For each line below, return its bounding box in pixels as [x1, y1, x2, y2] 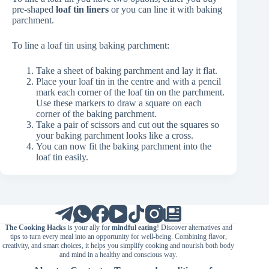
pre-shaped [12, 4, 56, 15]
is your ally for [65, 223, 112, 232]
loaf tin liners [56, 4, 109, 15]
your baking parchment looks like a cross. [36, 130, 193, 141]
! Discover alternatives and [156, 223, 232, 232]
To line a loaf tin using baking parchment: [12, 40, 169, 51]
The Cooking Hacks [4, 223, 66, 232]
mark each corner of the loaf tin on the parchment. [36, 87, 225, 98]
